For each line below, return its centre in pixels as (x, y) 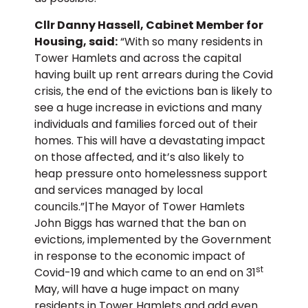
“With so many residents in (190, 41)
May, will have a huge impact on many (137, 289)
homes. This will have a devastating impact (150, 140)
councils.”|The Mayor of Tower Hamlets (140, 206)
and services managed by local (119, 190)
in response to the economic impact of (140, 256)
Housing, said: (76, 41)
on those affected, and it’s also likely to (139, 157)
